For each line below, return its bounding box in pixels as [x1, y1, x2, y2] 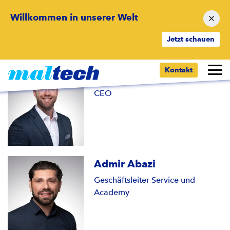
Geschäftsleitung [65, 45, 165, 60]
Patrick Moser [94, 71, 162, 84]
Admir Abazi [94, 157, 156, 170]
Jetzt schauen [167, 35, 215, 43]
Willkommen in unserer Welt [10, 12, 138, 23]
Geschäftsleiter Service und [94, 175, 196, 185]
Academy [94, 187, 130, 197]
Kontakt [165, 66, 193, 74]
